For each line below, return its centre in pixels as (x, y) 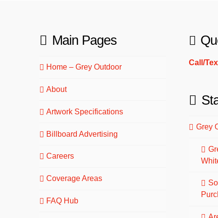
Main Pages (84, 40)
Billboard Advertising (82, 134)
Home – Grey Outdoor (84, 67)
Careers (60, 156)
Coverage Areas (74, 179)
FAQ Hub (63, 200)
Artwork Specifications (85, 111)
